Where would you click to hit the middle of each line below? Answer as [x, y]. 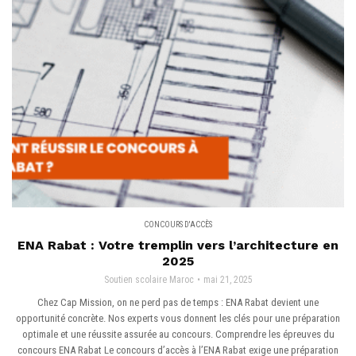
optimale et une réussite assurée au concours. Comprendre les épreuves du [178, 334]
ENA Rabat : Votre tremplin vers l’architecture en [178, 245]
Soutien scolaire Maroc [149, 280]
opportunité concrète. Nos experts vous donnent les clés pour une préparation [178, 318]
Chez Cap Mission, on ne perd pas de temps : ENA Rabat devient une [178, 302]
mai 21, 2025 [228, 280]
